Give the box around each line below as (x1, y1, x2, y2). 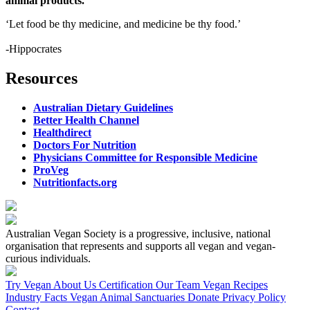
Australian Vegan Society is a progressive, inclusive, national (6, 228, 271, 239)
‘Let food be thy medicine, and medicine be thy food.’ (6, 18, 241, 30)
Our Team (156, 279, 203, 291)
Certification (99, 279, 156, 291)
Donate (188, 291, 222, 303)
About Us (53, 279, 99, 291)
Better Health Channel (33, 114, 139, 126)
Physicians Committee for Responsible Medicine (33, 152, 257, 163)
